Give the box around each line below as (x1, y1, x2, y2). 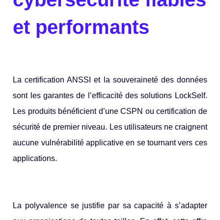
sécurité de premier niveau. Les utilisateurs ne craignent (13, 122, 207, 131)
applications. (13, 154, 57, 163)
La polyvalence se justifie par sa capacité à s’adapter (13, 201, 207, 210)
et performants (13, 16, 150, 38)
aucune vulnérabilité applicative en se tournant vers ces (13, 138, 207, 147)
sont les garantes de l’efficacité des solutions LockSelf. (13, 91, 207, 100)
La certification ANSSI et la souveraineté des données (13, 75, 207, 84)
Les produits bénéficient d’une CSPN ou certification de (13, 107, 207, 115)
